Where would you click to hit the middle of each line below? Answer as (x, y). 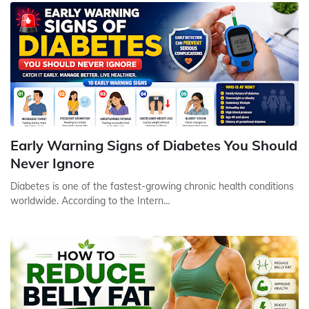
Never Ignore (52, 163)
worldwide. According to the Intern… (90, 201)
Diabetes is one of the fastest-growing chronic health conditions (152, 186)
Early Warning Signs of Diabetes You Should (154, 145)
